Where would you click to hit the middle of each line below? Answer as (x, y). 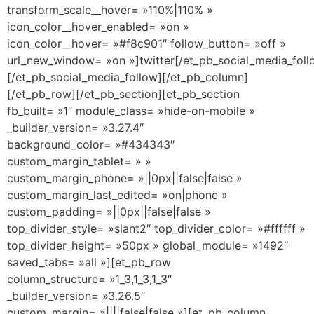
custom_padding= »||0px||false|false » (109, 211)
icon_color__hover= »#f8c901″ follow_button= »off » (146, 43)
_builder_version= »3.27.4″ (75, 127)
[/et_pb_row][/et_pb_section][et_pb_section (123, 94)
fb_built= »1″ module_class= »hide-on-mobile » (131, 110)
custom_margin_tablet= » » (79, 161)
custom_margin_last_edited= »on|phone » (117, 194)
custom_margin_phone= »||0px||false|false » (125, 178)
